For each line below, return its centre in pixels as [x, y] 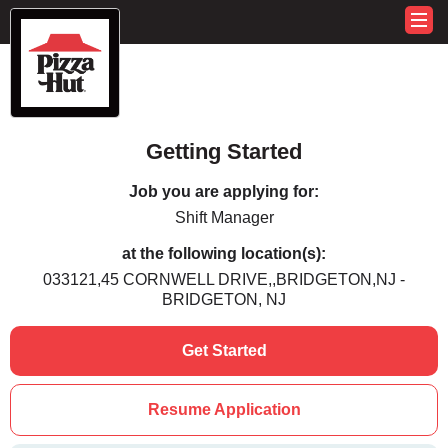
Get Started [224, 350]
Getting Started [224, 151]
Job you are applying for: [224, 191]
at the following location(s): [224, 253]
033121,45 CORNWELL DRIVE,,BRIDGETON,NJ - [224, 279]
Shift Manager [224, 217]
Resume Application [224, 409]
